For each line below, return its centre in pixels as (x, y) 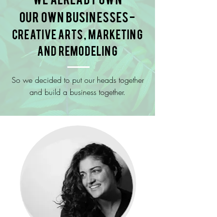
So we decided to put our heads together (77, 80)
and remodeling (77, 50)
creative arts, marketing (77, 34)
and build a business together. (77, 92)
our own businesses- (77, 16)
